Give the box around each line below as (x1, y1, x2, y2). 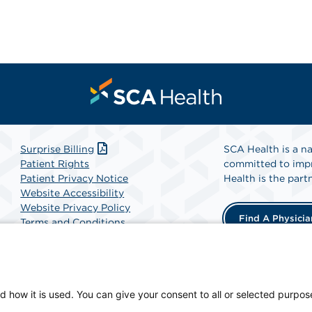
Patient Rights (20, 158, 90, 169)
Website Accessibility (20, 187, 125, 198)
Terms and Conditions (20, 217, 126, 228)
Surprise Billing (20, 143, 95, 155)
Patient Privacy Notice (20, 173, 129, 184)
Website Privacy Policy (20, 202, 131, 213)
